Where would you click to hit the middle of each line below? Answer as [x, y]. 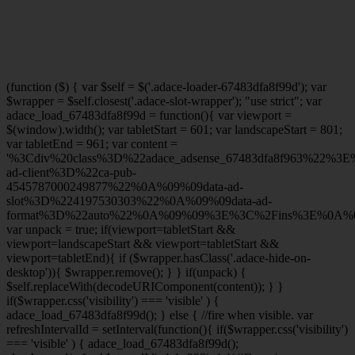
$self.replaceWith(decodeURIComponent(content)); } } [145, 286]
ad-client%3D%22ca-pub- [71, 172]
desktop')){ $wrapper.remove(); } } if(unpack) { [126, 272]
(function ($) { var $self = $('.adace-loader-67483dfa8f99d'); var [166, 86]
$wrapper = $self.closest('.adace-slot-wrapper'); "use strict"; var [164, 101]
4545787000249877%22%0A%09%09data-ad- [125, 186]
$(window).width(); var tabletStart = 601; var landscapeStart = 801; [174, 129]
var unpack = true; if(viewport [81, 229]
